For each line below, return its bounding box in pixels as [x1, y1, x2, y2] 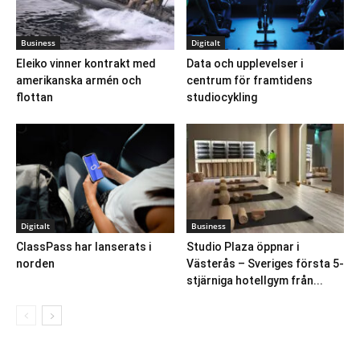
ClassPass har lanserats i [16, 239, 151, 253]
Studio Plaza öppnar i [186, 239, 299, 253]
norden [16, 256, 55, 270]
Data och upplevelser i [186, 57, 303, 71]
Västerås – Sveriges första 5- [186, 256, 344, 270]
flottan [16, 91, 53, 104]
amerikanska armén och [16, 74, 141, 88]
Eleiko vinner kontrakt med [16, 57, 156, 71]
